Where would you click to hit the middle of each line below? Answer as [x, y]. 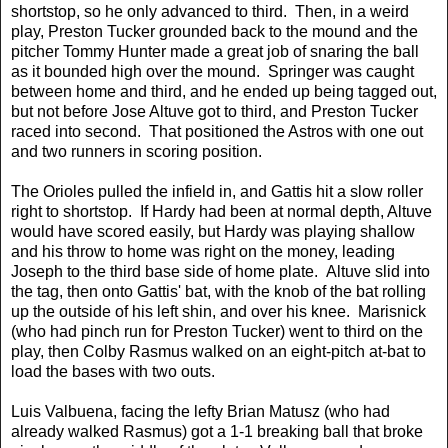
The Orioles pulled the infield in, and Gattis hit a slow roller [217, 191]
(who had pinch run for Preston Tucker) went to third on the [217, 331]
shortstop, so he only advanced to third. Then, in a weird [210, 11]
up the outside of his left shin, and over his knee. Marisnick [218, 311]
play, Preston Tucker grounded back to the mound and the [214, 31]
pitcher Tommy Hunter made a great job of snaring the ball [215, 51]
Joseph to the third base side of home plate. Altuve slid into [220, 271]
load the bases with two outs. [113, 371]
